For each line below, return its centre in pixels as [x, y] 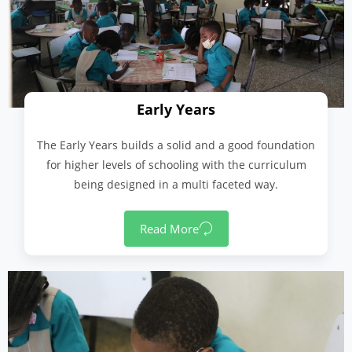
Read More [169, 228]
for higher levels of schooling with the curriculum [176, 165]
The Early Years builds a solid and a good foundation [176, 145]
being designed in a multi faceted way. [176, 185]
